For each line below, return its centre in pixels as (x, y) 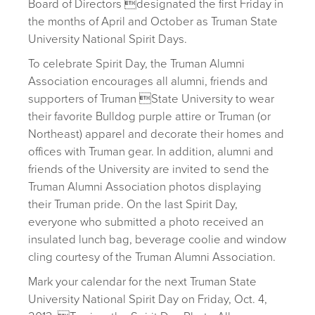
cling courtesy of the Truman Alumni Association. (152, 257)
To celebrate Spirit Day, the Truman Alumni (136, 64)
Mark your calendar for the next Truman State (142, 282)
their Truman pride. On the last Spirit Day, (133, 204)
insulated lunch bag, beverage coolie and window (157, 239)
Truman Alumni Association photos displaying (145, 187)
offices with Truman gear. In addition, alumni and (151, 152)
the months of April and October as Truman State (153, 21)
